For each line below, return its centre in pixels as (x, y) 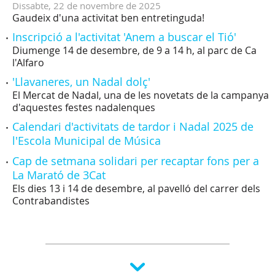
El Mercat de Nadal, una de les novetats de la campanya (141, 95)
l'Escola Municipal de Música (87, 141)
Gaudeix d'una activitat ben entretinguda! (108, 18)
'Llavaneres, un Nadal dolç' (81, 82)
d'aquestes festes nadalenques (84, 107)
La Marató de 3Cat (59, 175)
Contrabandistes (51, 201)
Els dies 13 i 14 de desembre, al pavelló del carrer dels (136, 188)
